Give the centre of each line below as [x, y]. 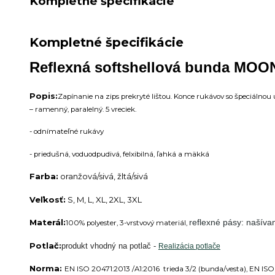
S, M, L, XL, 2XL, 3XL [104, 199]
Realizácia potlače [189, 246]
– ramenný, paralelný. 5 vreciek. [83, 109]
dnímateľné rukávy [71, 132]
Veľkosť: [48, 199]
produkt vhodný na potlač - [110, 246]
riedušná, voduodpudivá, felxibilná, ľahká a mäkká [124, 154]
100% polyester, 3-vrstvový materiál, [127, 223]
